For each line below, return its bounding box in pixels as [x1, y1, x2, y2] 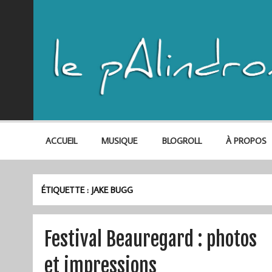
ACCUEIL [45, 135, 77, 147]
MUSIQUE [101, 135, 138, 147]
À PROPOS [225, 135, 267, 147]
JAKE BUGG [91, 183, 134, 195]
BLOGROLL [161, 135, 202, 147]
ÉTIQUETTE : [41, 183, 92, 195]
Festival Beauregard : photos [44, 226, 257, 251]
